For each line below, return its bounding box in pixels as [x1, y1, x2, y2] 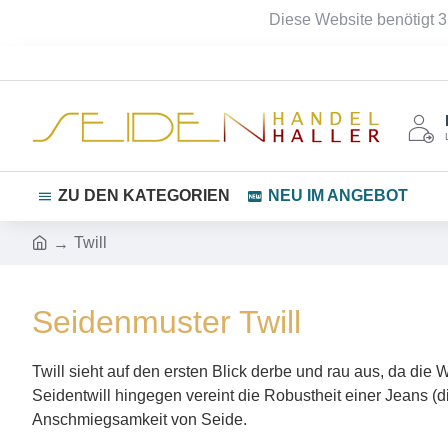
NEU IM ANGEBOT [268, 187, 408, 204]
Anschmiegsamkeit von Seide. [32, 411, 247, 428]
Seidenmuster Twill [32, 304, 301, 340]
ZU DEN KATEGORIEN [58, 187, 230, 204]
